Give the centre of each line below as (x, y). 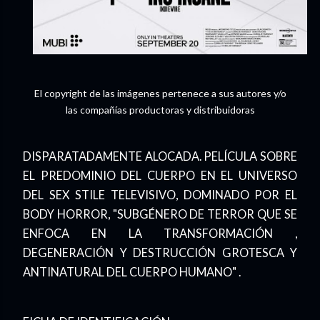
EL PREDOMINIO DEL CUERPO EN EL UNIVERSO (160, 175)
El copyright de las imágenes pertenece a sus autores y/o (160, 94)
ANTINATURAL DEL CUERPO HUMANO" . (132, 271)
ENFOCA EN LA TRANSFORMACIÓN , (160, 233)
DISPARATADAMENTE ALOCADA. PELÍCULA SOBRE (160, 156)
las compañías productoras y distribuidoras (160, 110)
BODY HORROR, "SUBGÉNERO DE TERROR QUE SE (160, 214)
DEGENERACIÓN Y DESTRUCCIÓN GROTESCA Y (160, 252)
